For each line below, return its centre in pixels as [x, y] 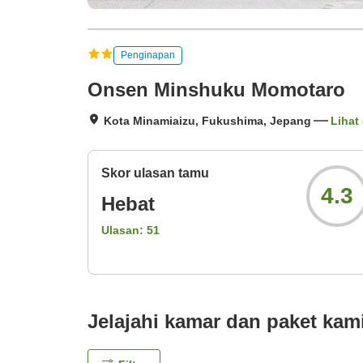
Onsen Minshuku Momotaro [216, 90]
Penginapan [148, 55]
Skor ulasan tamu [155, 173]
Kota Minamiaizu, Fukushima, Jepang [207, 121]
